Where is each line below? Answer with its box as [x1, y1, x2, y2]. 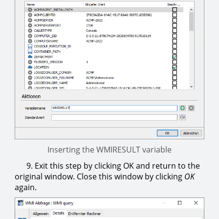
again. [15, 182, 37, 193]
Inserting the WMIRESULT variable [47, 144, 172, 155]
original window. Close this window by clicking [15, 171, 184, 182]
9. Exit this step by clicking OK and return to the [15, 160, 200, 172]
